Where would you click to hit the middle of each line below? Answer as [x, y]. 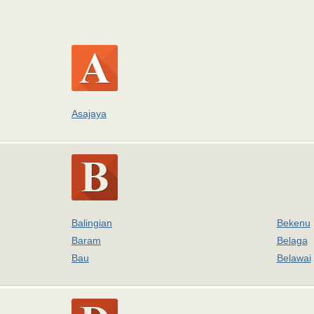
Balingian [92, 223]
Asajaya [89, 114]
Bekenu [293, 223]
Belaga [292, 240]
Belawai [294, 258]
